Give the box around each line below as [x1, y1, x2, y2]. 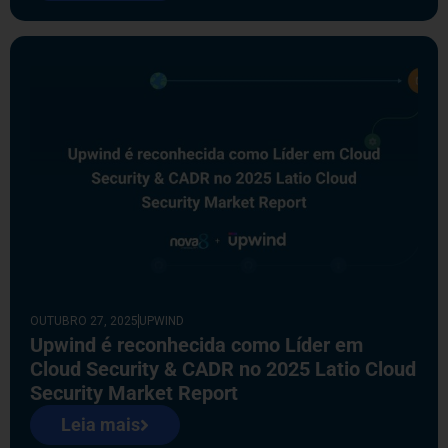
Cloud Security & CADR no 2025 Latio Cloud [30, 357, 416, 382]
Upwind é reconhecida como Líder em [30, 333, 363, 358]
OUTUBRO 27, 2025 [30, 314, 138, 329]
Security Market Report [30, 381, 238, 406]
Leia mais [61, 414, 140, 436]
